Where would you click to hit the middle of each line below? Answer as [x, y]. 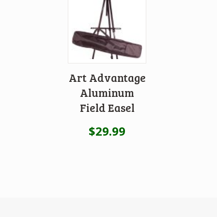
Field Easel [107, 107]
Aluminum [107, 92]
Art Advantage [107, 77]
